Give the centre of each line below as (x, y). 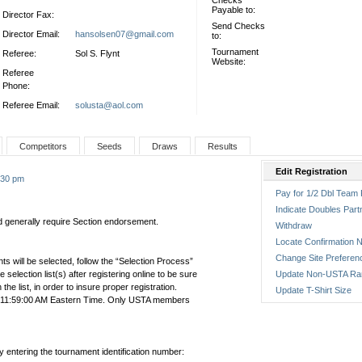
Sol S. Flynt (97, 53)
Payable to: (234, 10)
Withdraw (293, 225)
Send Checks (238, 26)
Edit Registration (311, 171)
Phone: (16, 86)
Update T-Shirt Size (313, 290)
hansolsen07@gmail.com (124, 34)
